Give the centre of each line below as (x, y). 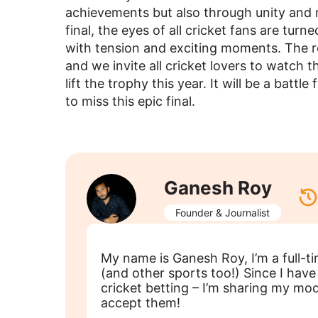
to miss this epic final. (130, 101)
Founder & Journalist (223, 213)
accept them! (141, 303)
